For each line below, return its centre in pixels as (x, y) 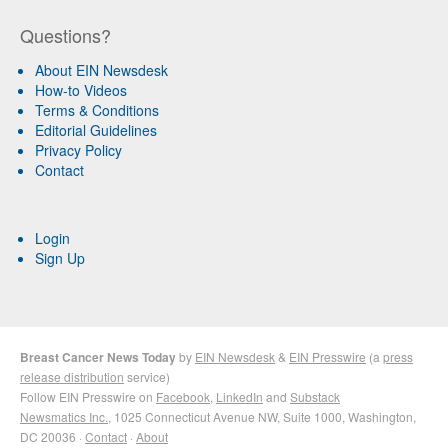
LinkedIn (239, 397)
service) (147, 377)
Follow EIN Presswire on (88, 397)
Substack (315, 397)
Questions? (65, 35)
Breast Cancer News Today (98, 357)
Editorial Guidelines (96, 130)
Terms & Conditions (97, 110)
